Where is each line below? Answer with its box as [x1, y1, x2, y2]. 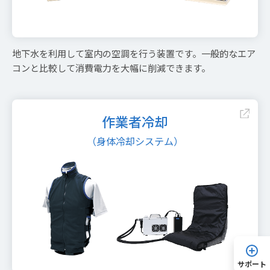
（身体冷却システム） [87, 134, 183, 149]
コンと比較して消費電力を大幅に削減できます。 [12, 61, 210, 75]
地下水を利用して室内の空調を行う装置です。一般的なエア [12, 47, 256, 60]
